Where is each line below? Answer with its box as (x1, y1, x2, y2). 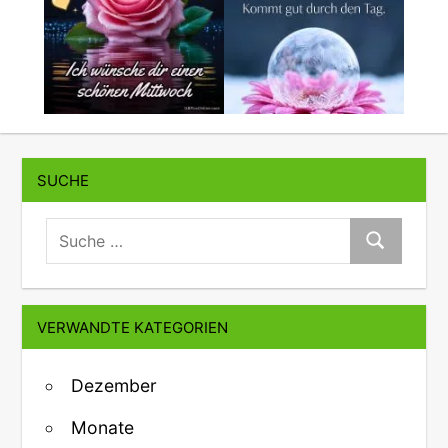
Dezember (71, 374, 157, 396)
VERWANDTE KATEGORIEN (37, 317, 229, 337)
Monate (71, 416, 134, 438)
